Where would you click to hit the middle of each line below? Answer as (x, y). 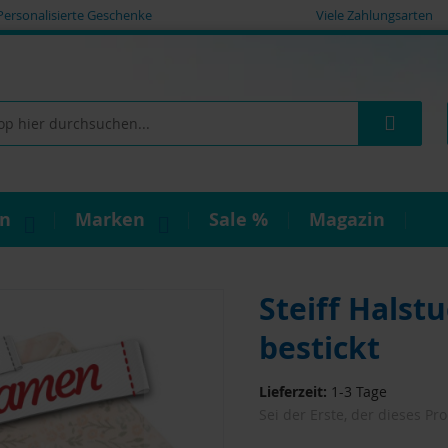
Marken (110, 219)
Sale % (238, 219)
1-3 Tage (358, 392)
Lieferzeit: (292, 392)
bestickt (319, 347)
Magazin (347, 219)
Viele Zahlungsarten (374, 15)
